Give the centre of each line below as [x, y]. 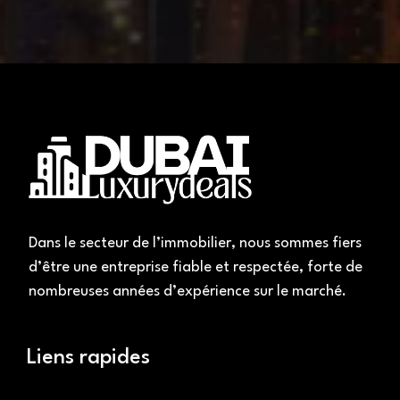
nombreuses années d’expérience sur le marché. [187, 291]
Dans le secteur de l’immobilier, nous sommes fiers [195, 243]
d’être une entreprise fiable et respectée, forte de [196, 267]
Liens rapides [88, 358]
